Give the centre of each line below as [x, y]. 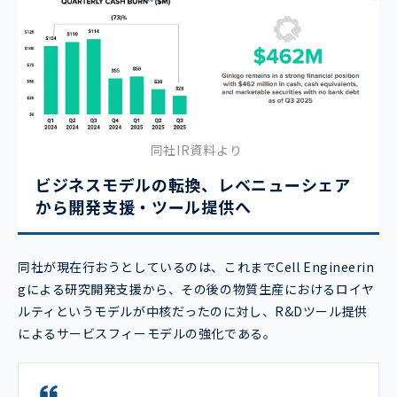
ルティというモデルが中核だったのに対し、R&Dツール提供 [193, 311]
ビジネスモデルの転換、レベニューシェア [193, 184]
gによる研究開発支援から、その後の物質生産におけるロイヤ [196, 288]
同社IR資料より [196, 149]
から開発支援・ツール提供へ [144, 206]
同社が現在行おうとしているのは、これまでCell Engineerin [196, 266]
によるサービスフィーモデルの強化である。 [147, 333]
